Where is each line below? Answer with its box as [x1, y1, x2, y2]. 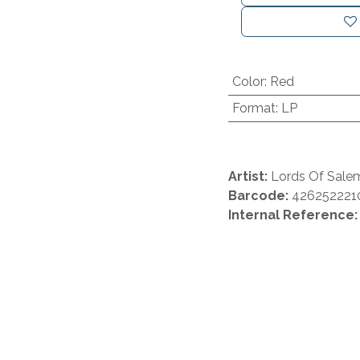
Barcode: [228, 188, 292, 203]
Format [231, 100, 276, 116]
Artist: [228, 169, 271, 184]
